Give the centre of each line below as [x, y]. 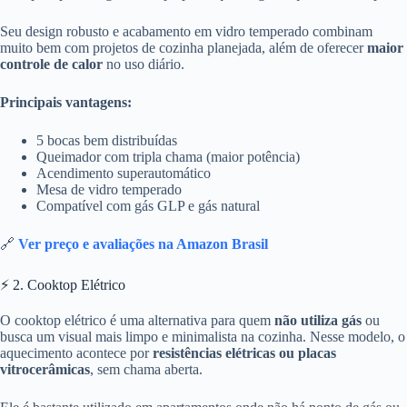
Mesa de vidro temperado [109, 190]
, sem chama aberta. [146, 369]
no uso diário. [144, 65]
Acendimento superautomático [124, 174]
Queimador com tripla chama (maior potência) [168, 157]
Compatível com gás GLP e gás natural [148, 206]
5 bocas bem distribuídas [107, 141]
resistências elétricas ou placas [244, 352]
